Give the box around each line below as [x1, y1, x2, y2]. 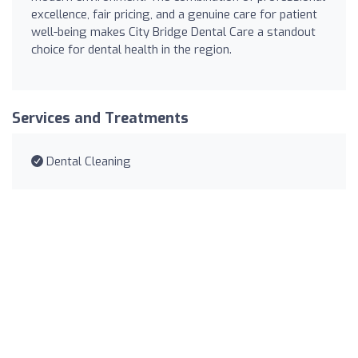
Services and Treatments [12, 109, 189, 129]
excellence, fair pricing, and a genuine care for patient [31, 6, 317, 23]
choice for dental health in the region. [31, 42, 232, 58]
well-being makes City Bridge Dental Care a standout [31, 24, 316, 41]
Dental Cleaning [43, 153, 131, 170]
